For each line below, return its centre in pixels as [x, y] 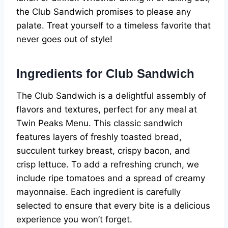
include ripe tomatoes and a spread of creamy [111, 178]
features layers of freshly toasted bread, [99, 137]
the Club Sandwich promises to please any [104, 12]
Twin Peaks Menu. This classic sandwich [99, 123]
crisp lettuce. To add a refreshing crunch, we [108, 165]
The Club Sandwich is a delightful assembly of [111, 96]
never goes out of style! [64, 39]
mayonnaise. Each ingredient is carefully [98, 192]
